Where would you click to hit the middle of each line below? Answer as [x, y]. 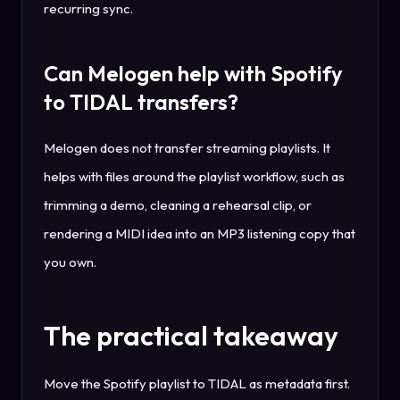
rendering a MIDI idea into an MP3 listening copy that [200, 233]
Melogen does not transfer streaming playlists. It [187, 147]
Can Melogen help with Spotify [193, 73]
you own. [70, 262]
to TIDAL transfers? [141, 101]
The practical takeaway [191, 335]
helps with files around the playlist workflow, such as [194, 176]
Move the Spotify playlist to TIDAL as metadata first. [197, 383]
